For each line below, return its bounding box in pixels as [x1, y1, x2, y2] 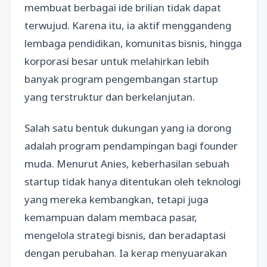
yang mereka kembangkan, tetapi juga [24, 192, 209, 206]
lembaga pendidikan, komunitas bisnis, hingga [24, 36, 242, 51]
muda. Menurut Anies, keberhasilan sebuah [24, 156, 229, 170]
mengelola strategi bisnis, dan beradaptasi [24, 228, 226, 242]
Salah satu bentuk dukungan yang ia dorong [24, 120, 231, 135]
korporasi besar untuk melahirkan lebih [24, 54, 209, 69]
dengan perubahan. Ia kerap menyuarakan [24, 246, 227, 260]
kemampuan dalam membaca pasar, [24, 210, 197, 224]
